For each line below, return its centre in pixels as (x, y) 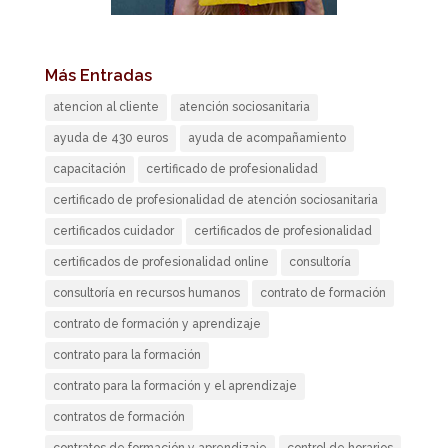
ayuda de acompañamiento (266, 138)
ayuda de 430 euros (110, 138)
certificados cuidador (113, 231)
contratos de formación (118, 417)
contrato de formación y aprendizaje (156, 324)
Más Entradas (98, 76)
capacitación (89, 169)
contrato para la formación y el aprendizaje (174, 386)
